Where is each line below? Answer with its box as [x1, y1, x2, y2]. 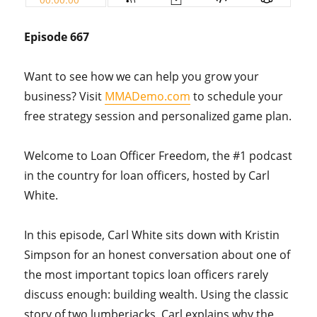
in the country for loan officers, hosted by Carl [24, 168, 270, 184]
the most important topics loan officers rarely [24, 267, 269, 283]
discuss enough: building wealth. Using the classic [24, 287, 289, 303]
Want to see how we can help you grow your [24, 69, 260, 85]
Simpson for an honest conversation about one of [24, 247, 291, 263]
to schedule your [190, 88, 284, 105]
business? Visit [24, 88, 105, 105]
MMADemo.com [105, 88, 191, 105]
